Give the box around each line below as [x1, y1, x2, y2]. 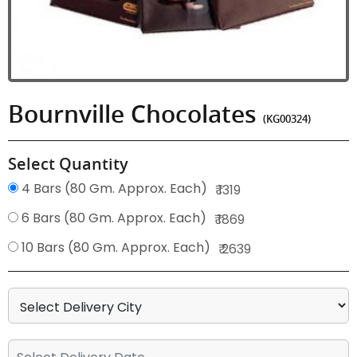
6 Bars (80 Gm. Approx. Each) [18, 209, 206, 227]
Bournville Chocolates [8, 98, 263, 130]
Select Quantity [8, 153, 128, 175]
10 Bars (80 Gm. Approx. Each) [18, 238, 210, 257]
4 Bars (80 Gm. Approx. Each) [18, 179, 207, 198]
